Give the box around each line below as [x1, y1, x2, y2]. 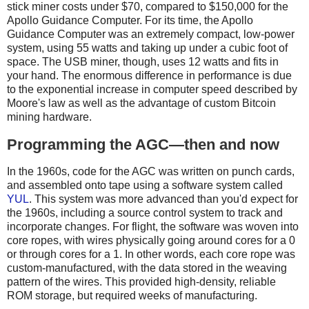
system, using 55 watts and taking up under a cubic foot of [7, 41, 288, 54]
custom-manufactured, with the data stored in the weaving [7, 262, 287, 275]
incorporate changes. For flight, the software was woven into [7, 221, 299, 233]
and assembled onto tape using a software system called [7, 179, 283, 192]
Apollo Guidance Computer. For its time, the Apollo [7, 14, 253, 26]
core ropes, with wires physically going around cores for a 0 [7, 235, 295, 247]
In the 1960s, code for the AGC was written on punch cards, [7, 166, 295, 178]
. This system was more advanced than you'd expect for [29, 193, 298, 206]
